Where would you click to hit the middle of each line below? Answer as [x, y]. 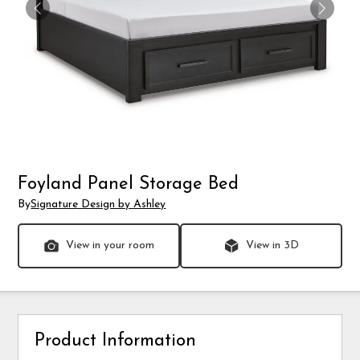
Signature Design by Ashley [98, 204]
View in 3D [272, 245]
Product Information [116, 341]
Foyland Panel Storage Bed [129, 185]
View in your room [110, 245]
